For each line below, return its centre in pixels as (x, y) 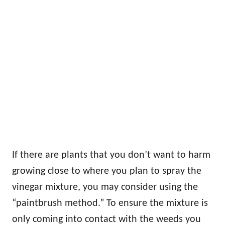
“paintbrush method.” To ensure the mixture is (110, 203)
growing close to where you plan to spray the (107, 171)
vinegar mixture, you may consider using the (105, 187)
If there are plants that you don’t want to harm (111, 155)
